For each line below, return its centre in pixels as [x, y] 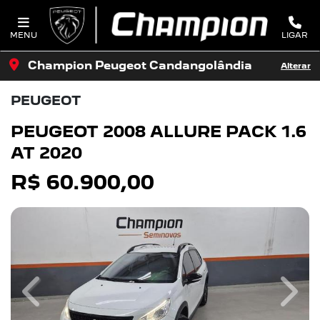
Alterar [296, 66]
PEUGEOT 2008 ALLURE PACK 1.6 [159, 131]
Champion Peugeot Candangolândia [139, 65]
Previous [61, 299]
